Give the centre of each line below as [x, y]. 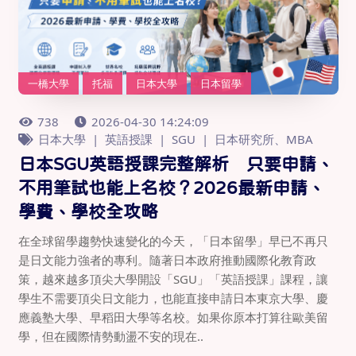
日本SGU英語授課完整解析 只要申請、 [176, 164]
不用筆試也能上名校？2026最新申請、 [171, 188]
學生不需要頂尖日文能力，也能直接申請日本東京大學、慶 [173, 298]
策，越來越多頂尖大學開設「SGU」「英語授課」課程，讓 [173, 279]
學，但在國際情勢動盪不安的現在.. [110, 337]
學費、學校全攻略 [88, 212]
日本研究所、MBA [263, 139]
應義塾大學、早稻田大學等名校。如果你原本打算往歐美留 [173, 317]
